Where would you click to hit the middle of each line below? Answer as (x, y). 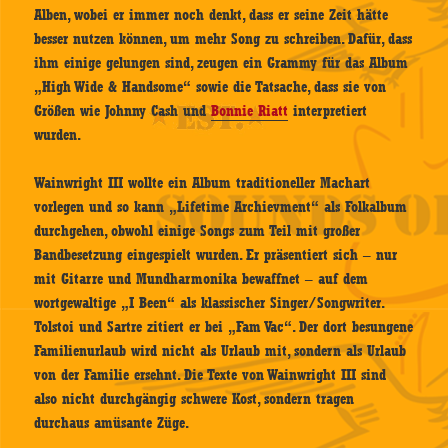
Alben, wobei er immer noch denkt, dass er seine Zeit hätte (211, 14)
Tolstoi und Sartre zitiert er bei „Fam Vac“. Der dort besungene (224, 326)
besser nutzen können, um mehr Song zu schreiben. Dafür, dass (223, 38)
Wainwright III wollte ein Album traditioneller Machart (202, 182)
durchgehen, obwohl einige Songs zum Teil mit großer (197, 230)
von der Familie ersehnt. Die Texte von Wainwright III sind (210, 374)
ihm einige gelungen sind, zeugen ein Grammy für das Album (221, 62)
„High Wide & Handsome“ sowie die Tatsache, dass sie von (210, 86)
